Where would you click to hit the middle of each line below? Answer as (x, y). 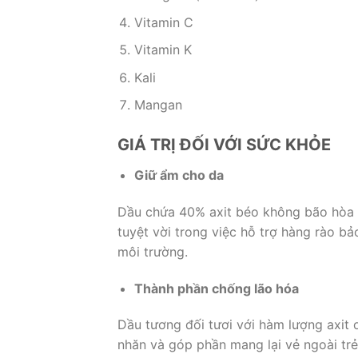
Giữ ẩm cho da (179, 175)
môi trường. (153, 251)
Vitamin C (163, 22)
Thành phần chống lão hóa (216, 288)
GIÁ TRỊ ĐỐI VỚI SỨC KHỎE (224, 145)
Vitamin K (163, 50)
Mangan (158, 105)
